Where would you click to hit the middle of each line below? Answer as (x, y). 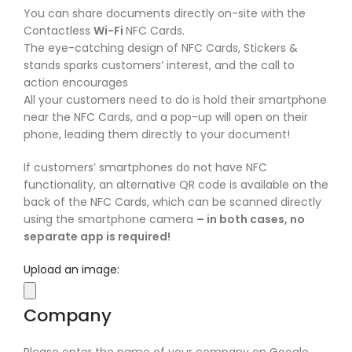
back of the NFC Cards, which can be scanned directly (172, 202)
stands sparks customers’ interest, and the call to (159, 65)
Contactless (59, 31)
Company (68, 315)
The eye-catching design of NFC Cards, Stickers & (161, 48)
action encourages (76, 82)
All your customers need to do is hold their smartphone (175, 100)
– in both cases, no (251, 219)
